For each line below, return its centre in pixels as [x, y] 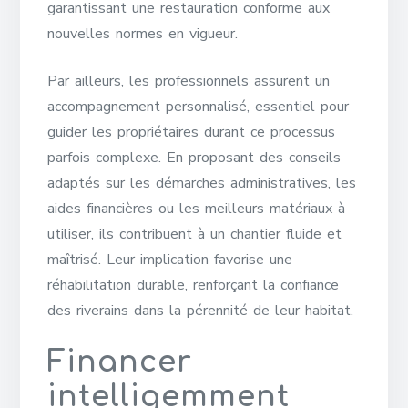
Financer [120, 362]
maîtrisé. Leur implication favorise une [170, 260]
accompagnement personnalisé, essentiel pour [199, 107]
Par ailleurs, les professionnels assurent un [189, 81]
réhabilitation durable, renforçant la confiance [194, 285]
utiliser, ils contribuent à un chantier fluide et [195, 234]
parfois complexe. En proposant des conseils [194, 158]
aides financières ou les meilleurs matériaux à [197, 209]
